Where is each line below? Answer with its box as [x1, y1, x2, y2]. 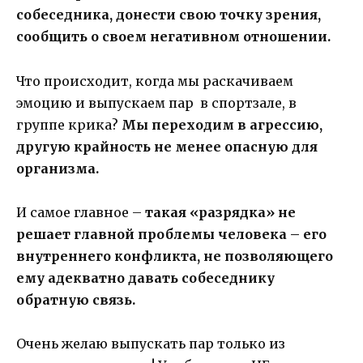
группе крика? [16, 116, 122, 133]
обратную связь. [16, 291, 135, 308]
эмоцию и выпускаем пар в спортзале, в [16, 94, 297, 111]
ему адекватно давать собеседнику [16, 269, 275, 286]
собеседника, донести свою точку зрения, [16, 6, 321, 23]
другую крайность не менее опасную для [16, 138, 318, 155]
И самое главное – [16, 203, 145, 220]
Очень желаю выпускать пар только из [16, 335, 285, 352]
